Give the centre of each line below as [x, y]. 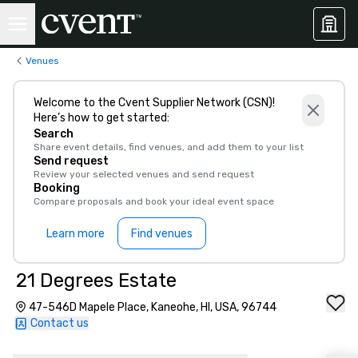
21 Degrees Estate [96, 280]
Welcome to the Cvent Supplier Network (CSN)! [154, 103]
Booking [57, 188]
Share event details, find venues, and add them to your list [169, 147]
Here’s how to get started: [101, 118]
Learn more [76, 233]
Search [54, 134]
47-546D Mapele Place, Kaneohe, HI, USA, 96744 [153, 307]
